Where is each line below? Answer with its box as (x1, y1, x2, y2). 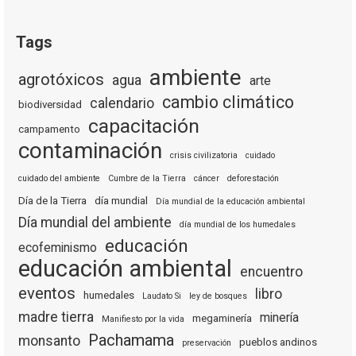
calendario (90, 95, 154, 112)
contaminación (18, 137, 162, 164)
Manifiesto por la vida (102, 314, 184, 325)
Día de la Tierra (18, 195, 87, 207)
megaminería (192, 312, 252, 325)
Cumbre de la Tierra (108, 173, 186, 184)
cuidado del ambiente (18, 173, 100, 184)
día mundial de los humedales (180, 219, 296, 230)
